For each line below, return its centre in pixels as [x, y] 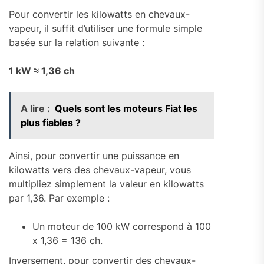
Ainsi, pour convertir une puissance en [94, 156]
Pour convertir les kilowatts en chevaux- [99, 14]
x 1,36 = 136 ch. [67, 241]
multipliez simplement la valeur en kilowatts [106, 184]
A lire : [35, 109]
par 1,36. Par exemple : [59, 198]
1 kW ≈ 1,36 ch [42, 71]
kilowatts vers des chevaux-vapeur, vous [100, 170]
